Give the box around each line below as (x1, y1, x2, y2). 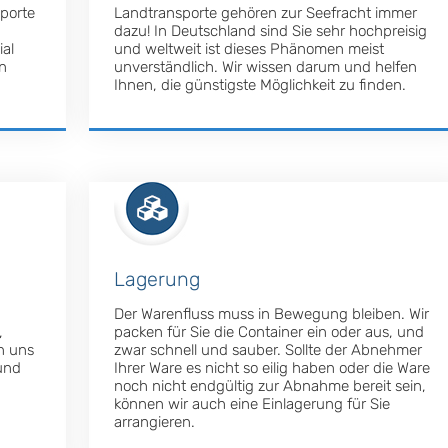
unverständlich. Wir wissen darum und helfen (114, 58, 418, 77)
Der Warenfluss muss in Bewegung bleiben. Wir (114, 305, 430, 324)
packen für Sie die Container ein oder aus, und (114, 323, 425, 342)
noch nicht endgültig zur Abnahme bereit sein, (114, 377, 427, 396)
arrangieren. (114, 413, 196, 432)
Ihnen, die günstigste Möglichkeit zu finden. (114, 76, 407, 95)
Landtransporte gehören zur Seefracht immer (114, 4, 418, 23)
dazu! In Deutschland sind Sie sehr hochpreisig (114, 22, 428, 41)
